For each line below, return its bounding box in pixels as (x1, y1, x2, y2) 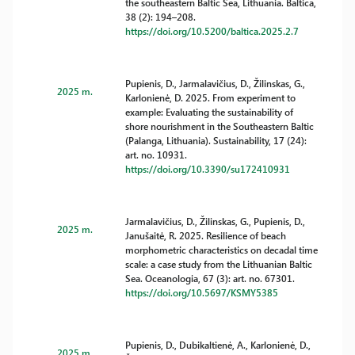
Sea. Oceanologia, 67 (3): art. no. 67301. (125, 272, 296, 284)
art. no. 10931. (125, 148, 188, 161)
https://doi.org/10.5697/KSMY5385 (125, 286, 279, 299)
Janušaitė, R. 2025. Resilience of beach (125, 229, 287, 242)
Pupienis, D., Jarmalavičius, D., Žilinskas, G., (125, 77, 306, 90)
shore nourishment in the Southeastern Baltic (125, 120, 315, 132)
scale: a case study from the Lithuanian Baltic (125, 258, 313, 270)
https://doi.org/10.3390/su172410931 (125, 162, 291, 175)
